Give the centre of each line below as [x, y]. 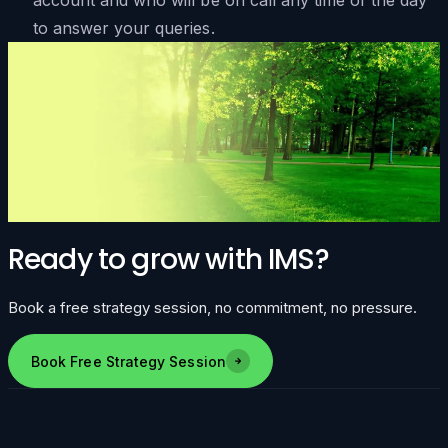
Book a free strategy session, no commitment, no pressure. [212, 308]
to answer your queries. [123, 27]
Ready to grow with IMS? [168, 259]
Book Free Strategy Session [128, 361]
